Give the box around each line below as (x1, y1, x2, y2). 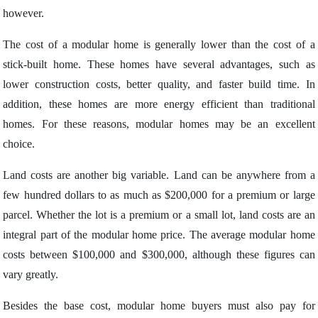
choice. (3, 138, 35, 150)
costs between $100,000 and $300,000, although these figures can (3, 248, 315, 261)
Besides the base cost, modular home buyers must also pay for (3, 300, 315, 312)
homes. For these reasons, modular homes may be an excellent (3, 118, 315, 130)
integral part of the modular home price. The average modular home (3, 229, 315, 241)
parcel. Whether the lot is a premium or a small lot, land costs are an (3, 209, 315, 221)
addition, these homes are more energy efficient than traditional (3, 98, 315, 110)
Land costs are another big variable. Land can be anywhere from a (3, 169, 315, 181)
